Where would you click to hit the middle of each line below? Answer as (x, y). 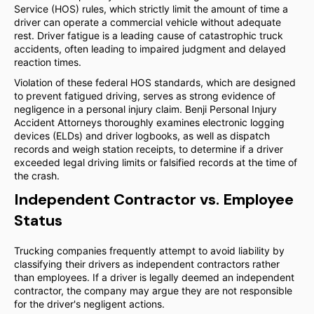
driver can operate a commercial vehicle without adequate (148, 22)
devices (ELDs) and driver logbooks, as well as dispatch (142, 136)
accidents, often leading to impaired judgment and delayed (150, 49)
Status (38, 220)
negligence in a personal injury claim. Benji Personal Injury (145, 109)
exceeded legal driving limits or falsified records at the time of (156, 162)
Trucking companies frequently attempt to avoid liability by (149, 251)
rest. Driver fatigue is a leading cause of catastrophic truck (149, 35)
